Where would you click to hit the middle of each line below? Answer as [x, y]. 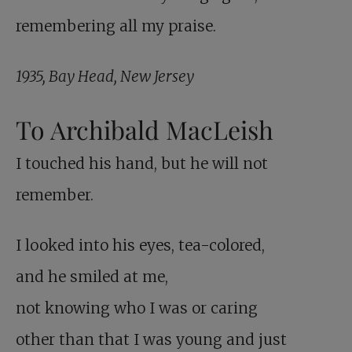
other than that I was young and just [151, 340]
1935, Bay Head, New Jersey [105, 77]
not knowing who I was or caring [137, 308]
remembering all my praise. [116, 26]
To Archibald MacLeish [145, 130]
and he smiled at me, [92, 277]
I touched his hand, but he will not [142, 164]
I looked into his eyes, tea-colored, [140, 246]
